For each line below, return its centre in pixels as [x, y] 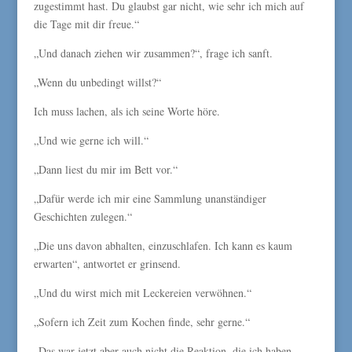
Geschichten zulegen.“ [82, 216]
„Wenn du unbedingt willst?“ [97, 82]
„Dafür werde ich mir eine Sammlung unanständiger [150, 198]
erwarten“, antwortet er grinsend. [107, 264]
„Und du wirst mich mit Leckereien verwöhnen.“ [142, 293]
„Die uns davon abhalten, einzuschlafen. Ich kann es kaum [163, 246]
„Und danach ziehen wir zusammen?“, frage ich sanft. [153, 53]
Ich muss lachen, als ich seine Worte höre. [126, 111]
